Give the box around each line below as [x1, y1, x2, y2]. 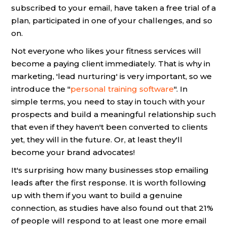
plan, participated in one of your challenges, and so [11, 16, 212, 25]
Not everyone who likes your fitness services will [11, 46, 201, 56]
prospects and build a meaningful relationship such [11, 109, 216, 119]
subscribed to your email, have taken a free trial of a [11, 3, 216, 13]
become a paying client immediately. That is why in [11, 59, 210, 68]
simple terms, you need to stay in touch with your [11, 97, 205, 106]
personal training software [70, 84, 174, 94]
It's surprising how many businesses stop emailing [11, 165, 209, 175]
